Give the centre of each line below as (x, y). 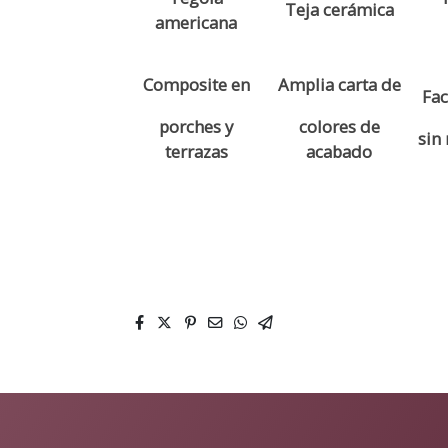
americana (196, 23)
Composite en (196, 85)
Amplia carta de (339, 85)
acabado (339, 152)
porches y (196, 127)
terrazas (196, 152)
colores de (339, 127)
